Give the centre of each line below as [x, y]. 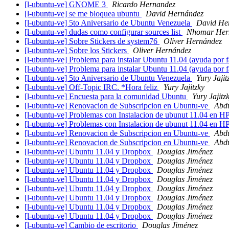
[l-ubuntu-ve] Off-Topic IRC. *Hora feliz [92, 87]
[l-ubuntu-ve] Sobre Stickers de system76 [92, 41]
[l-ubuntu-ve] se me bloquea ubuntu [83, 14]
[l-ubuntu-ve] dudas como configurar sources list [104, 32]
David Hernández [175, 14]
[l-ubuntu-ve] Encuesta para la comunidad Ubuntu [106, 97]
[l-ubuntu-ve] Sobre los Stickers [77, 51]
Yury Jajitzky [184, 87]
